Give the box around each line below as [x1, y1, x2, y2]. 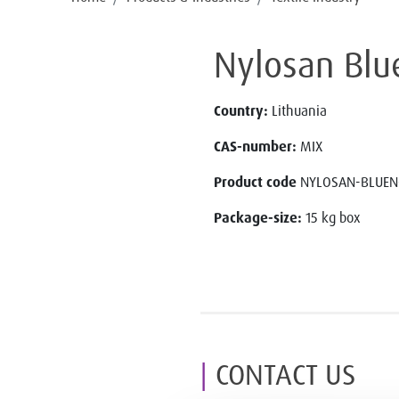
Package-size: [214, 208, 305, 226]
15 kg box [305, 208, 361, 226]
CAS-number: [214, 136, 300, 155]
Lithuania [272, 101, 327, 119]
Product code [214, 172, 297, 191]
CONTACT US [216, 355, 355, 392]
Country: [214, 101, 272, 119]
